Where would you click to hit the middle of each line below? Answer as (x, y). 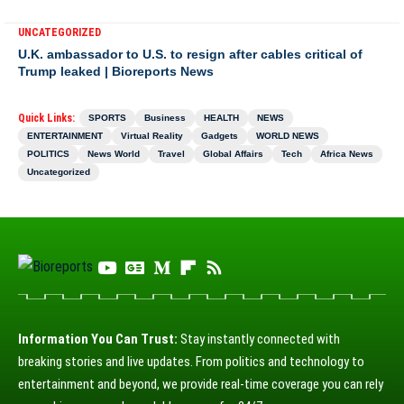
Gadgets (220, 136)
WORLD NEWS (288, 136)
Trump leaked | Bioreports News (116, 71)
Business (165, 118)
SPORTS (107, 118)
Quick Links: (46, 118)
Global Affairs (233, 154)
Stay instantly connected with (259, 339)
